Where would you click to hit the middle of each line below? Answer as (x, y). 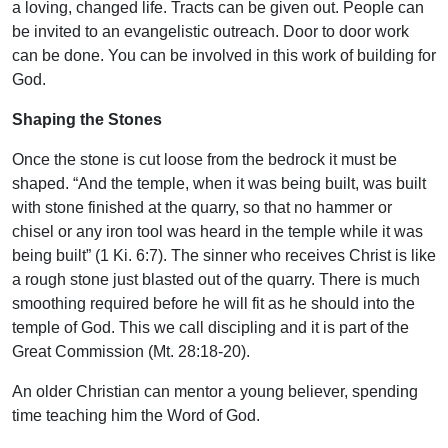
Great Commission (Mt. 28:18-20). (131, 352)
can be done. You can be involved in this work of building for (224, 56)
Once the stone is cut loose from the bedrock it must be (204, 160)
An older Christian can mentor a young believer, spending (215, 392)
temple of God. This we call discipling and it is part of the (210, 328)
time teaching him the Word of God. (136, 416)
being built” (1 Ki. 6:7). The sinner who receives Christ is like (224, 256)
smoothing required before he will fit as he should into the (213, 304)
